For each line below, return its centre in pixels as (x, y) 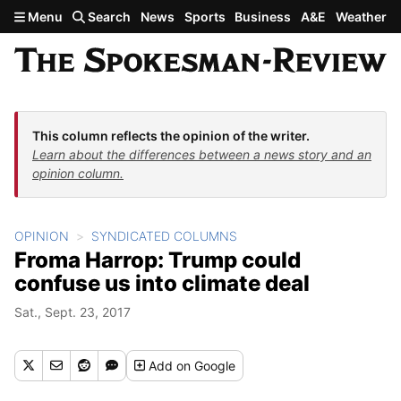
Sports (205, 17)
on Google (206, 365)
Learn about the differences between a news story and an (202, 154)
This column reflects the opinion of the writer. (171, 135)
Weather (361, 17)
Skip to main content (78, 15)
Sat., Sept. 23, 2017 (73, 311)
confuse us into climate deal (162, 283)
